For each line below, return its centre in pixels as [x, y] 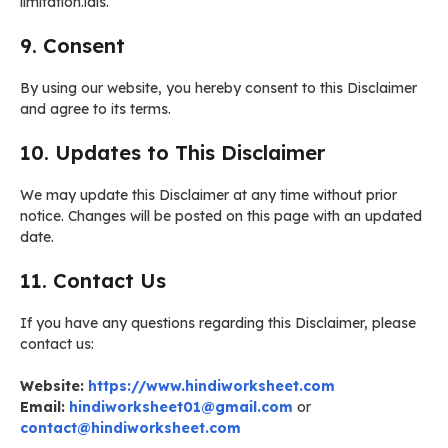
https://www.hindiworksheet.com [211, 386]
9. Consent [72, 45]
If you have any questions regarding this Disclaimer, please [218, 323]
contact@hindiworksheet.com [130, 428]
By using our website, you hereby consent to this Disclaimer [218, 88]
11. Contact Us [93, 280]
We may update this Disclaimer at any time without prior [208, 195]
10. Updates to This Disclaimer [172, 152]
